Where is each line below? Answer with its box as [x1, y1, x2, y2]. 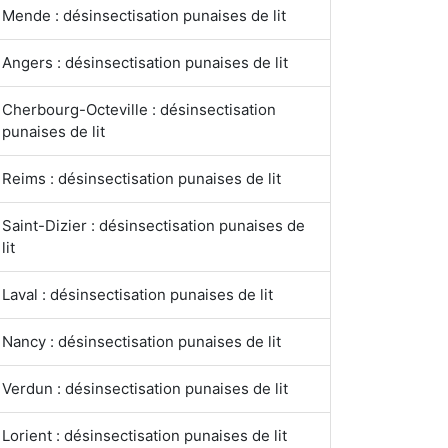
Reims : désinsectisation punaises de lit [2, 169, 281, 188]
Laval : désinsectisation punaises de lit [2, 285, 273, 304]
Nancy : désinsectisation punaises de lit [2, 332, 281, 351]
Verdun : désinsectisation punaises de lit [2, 379, 288, 398]
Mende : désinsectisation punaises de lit [2, 6, 286, 25]
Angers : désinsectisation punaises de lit [2, 53, 288, 72]
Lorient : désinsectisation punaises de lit [2, 426, 287, 445]
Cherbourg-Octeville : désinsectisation [2, 100, 276, 119]
